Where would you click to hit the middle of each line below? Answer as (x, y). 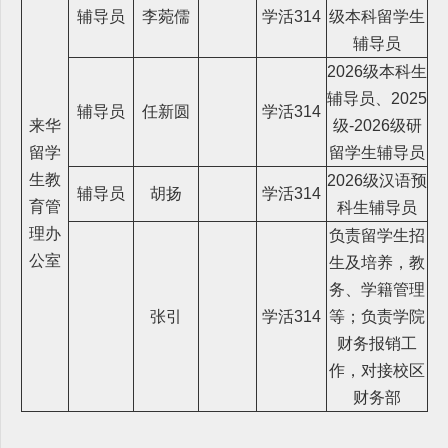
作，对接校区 (377, 370)
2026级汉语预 (377, 180)
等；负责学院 (377, 316)
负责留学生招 (377, 235)
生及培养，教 (377, 262)
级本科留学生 (377, 16)
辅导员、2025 (377, 98)
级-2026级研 (377, 125)
